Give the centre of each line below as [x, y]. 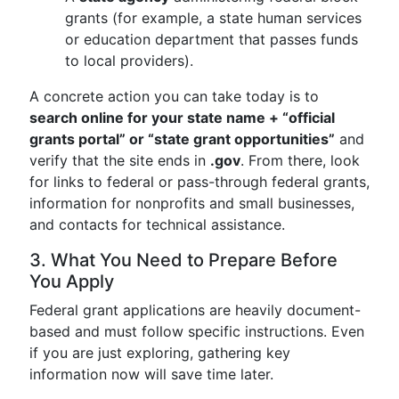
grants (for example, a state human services [213, 18]
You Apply [72, 281]
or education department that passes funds [212, 39]
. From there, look [300, 160]
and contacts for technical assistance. [157, 224]
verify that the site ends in [120, 160]
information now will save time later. [151, 374]
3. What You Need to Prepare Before [183, 260]
